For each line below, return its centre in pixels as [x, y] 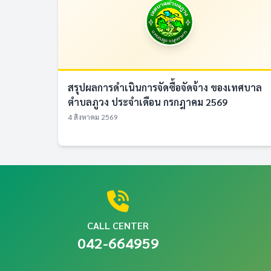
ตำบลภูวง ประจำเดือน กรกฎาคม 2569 [148, 102]
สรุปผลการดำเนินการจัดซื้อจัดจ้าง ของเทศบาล [165, 87]
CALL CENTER [118, 225]
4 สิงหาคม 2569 [93, 117]
